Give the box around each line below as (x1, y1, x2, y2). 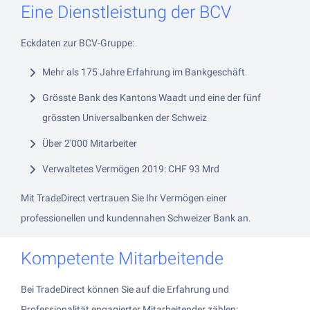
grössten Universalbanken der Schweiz (42, 112, 207, 124)
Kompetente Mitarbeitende (21, 248, 224, 269)
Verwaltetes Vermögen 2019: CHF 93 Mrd (42, 163, 219, 175)
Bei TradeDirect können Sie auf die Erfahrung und (21, 284, 229, 295)
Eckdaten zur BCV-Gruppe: (21, 37, 134, 49)
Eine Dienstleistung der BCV (21, 2, 231, 23)
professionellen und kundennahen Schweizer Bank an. (21, 212, 251, 224)
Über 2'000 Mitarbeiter (42, 138, 137, 149)
